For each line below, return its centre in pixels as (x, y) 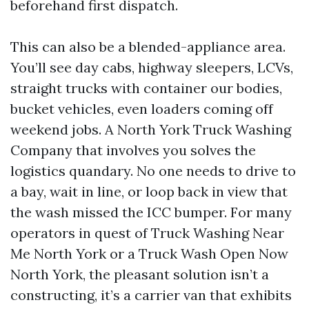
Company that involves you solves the (133, 150)
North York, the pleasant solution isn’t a (140, 274)
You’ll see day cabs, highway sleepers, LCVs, (152, 67)
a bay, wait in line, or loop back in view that (149, 191)
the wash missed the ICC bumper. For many (151, 212)
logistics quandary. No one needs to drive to (153, 171)
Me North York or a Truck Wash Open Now (149, 253)
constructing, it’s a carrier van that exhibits (151, 295)
